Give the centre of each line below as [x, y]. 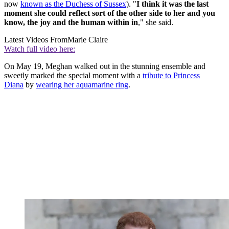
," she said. [156, 22]
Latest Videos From [36, 40]
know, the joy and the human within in [71, 22]
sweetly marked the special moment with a [73, 76]
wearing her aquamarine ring [82, 85]
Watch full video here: [40, 49]
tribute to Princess [171, 76]
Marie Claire [88, 40]
